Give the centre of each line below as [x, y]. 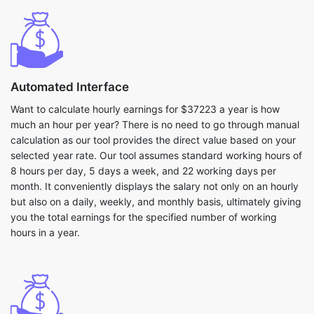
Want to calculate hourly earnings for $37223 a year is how [145, 109]
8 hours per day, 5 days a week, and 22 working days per [143, 171]
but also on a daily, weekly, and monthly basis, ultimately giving [156, 202]
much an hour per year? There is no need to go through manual [155, 124]
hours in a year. [45, 232]
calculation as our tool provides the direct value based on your [153, 140]
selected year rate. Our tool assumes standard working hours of [156, 155]
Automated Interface [70, 87]
